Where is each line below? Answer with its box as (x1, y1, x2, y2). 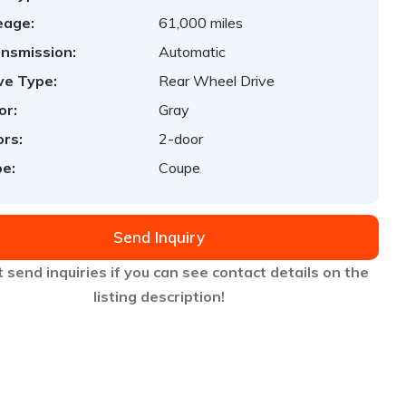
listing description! (92, 287, 225, 305)
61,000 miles (159, 14, 244, 32)
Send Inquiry (112, 227, 205, 246)
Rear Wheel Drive (159, 72, 275, 90)
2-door (159, 130, 204, 148)
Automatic (159, 43, 227, 61)
